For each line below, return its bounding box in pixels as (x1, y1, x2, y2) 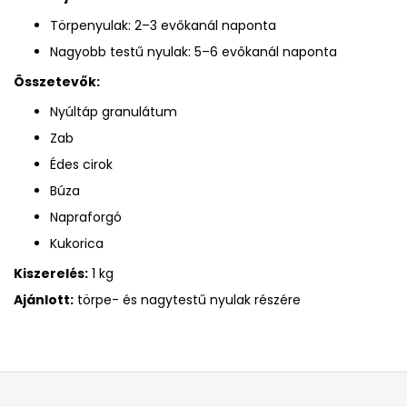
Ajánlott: (14, 290, 74, 309)
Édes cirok (50, 154, 113, 174)
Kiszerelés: (14, 263, 88, 283)
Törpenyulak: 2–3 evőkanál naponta (50, 15, 276, 35)
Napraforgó (50, 207, 122, 226)
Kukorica (50, 233, 104, 253)
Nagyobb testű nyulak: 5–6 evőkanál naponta (50, 42, 337, 61)
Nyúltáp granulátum (50, 102, 177, 121)
